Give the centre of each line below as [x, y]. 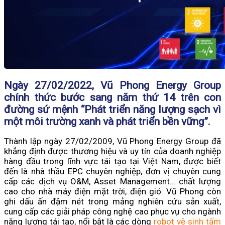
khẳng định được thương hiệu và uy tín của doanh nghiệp [113, 151]
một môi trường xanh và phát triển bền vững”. [107, 121]
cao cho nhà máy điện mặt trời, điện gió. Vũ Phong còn [113, 192]
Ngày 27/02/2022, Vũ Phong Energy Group [113, 85]
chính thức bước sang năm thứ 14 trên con [113, 97]
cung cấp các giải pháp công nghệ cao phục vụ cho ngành [113, 212]
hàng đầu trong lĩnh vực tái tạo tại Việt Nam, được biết [113, 161]
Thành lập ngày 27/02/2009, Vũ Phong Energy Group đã [113, 141]
